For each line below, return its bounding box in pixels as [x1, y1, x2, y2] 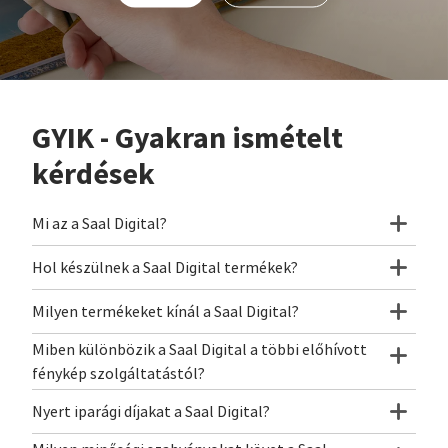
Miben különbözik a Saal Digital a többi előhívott [32, 339, 367, 360]
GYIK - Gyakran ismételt [32, 117, 343, 158]
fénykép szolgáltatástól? [32, 363, 205, 384]
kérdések [32, 153, 155, 194]
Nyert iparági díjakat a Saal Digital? [32, 401, 270, 422]
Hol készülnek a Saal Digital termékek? [32, 257, 298, 278]
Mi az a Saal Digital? [32, 213, 167, 234]
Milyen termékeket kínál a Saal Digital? [32, 301, 299, 322]
